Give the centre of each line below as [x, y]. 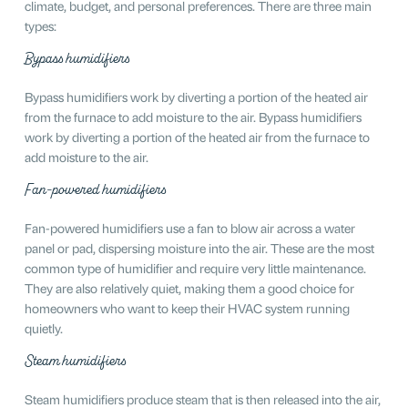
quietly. [43, 327]
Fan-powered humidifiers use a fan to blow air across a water [189, 227]
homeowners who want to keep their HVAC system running [187, 307]
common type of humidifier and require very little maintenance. [195, 267]
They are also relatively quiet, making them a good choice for [189, 287]
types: [40, 25]
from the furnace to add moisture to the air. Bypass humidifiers [193, 116]
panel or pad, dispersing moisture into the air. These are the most [199, 247]
